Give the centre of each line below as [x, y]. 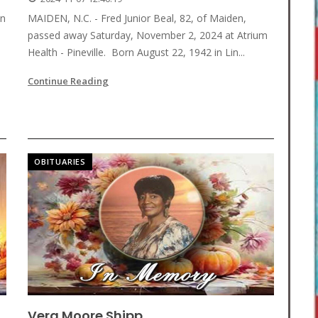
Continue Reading [68, 81]
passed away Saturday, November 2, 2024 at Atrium [148, 35]
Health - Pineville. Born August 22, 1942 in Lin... [136, 53]
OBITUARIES [60, 162]
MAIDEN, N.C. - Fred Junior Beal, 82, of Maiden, [137, 18]
